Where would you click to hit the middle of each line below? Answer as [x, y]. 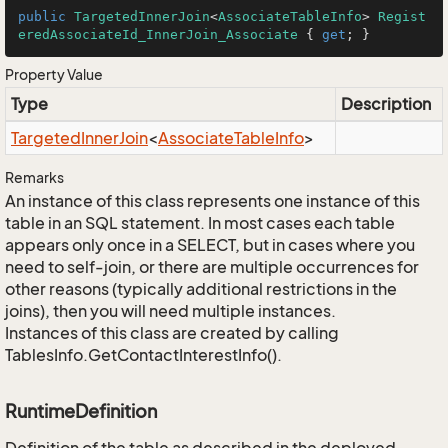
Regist [402, 16]
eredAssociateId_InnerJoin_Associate [158, 34]
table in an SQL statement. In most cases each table [200, 223]
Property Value [54, 74]
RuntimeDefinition [81, 411]
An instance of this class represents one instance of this [212, 201]
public [42, 16]
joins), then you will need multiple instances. [170, 311]
